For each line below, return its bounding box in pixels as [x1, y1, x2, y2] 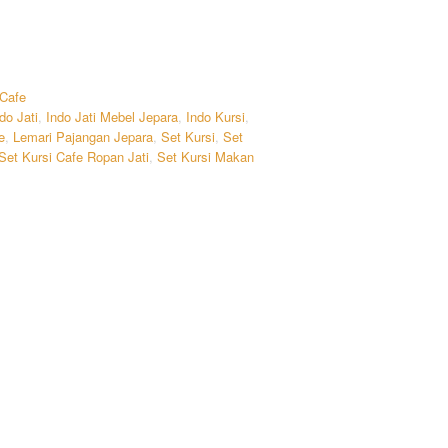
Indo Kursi [186, 107, 246, 126]
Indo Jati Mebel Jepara [46, 107, 179, 126]
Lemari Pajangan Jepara [13, 127, 154, 146]
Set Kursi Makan [157, 147, 255, 166]
